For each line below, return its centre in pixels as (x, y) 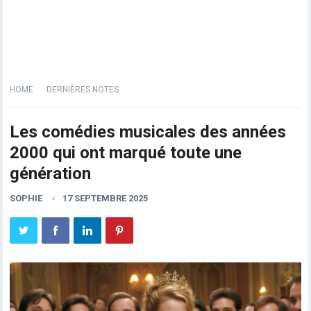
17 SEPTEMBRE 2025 (106, 198)
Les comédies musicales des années (148, 132)
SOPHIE (26, 198)
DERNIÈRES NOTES (83, 90)
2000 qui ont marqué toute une (126, 153)
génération (51, 174)
